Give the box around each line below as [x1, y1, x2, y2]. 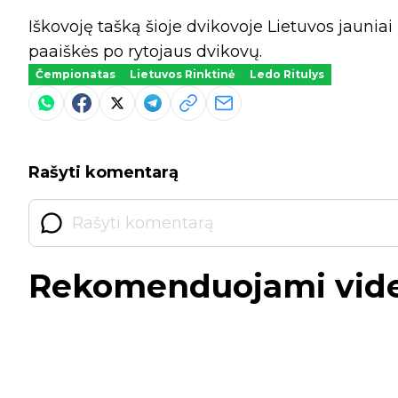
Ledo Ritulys [250, 67, 324, 81]
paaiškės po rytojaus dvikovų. [28, 41, 262, 61]
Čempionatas [36, 67, 115, 81]
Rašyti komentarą [28, 162, 179, 182]
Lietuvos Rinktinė [130, 67, 235, 81]
